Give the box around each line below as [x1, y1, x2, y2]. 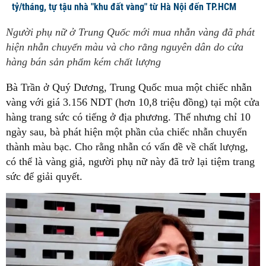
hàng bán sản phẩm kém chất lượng [6, 56, 161, 68]
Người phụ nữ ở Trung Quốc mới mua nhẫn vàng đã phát [6, 26, 255, 38]
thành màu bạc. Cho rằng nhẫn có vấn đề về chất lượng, [6, 141, 248, 153]
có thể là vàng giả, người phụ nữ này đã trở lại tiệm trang [6, 156, 255, 167]
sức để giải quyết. [6, 170, 83, 182]
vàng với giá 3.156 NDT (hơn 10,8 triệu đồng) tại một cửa [6, 96, 259, 108]
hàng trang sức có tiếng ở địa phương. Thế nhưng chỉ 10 [6, 111, 251, 123]
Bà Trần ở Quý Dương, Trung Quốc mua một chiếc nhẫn [6, 81, 252, 93]
